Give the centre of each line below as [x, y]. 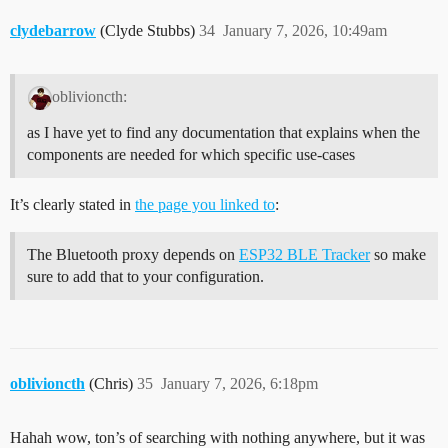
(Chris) [113, 384]
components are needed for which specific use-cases [191, 155]
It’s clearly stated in [72, 205]
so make [398, 255]
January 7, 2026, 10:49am [305, 30]
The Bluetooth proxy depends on [133, 255]
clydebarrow [53, 30]
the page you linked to [205, 205]
